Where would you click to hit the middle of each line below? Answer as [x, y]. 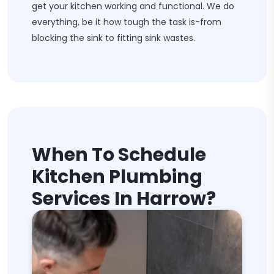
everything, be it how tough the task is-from [127, 22]
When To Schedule [119, 155]
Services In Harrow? [124, 199]
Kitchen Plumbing [117, 177]
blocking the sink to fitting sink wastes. [113, 38]
